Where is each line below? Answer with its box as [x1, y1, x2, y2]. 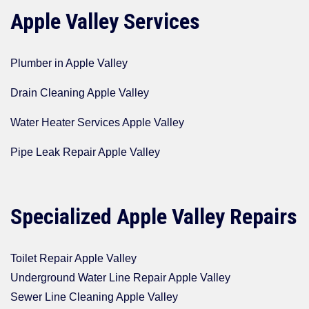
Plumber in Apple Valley [10, 57, 128, 70]
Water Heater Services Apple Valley [10, 117, 184, 129]
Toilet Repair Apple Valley [10, 252, 137, 265]
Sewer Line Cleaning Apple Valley [10, 291, 178, 303]
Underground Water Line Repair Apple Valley [10, 272, 230, 284]
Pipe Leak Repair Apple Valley [10, 146, 160, 159]
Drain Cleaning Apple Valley [10, 87, 149, 99]
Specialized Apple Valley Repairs [10, 203, 297, 230]
